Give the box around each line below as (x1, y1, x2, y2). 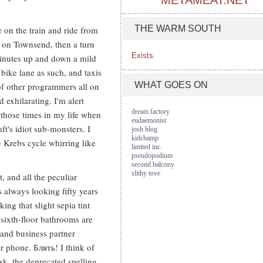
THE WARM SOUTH (134, 23, 221, 33)
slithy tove (131, 169, 160, 177)
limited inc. (131, 143, 162, 151)
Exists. (131, 51, 156, 60)
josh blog (131, 125, 157, 133)
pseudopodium (131, 151, 173, 160)
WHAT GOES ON (134, 80, 208, 90)
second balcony (131, 160, 174, 168)
